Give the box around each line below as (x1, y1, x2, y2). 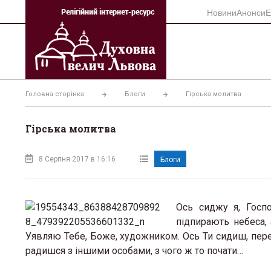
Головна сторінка (25, 90, 84, 98)
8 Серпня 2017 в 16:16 (39, 155, 116, 163)
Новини (207, 5, 237, 18)
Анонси (237, 5, 266, 18)
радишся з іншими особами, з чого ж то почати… (25, 245, 243, 256)
